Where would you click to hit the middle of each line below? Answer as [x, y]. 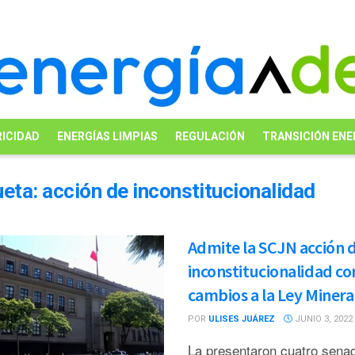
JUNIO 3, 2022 [322, 319]
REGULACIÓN [210, 136]
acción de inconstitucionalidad [179, 191]
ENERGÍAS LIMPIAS [107, 136]
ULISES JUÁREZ [241, 319]
